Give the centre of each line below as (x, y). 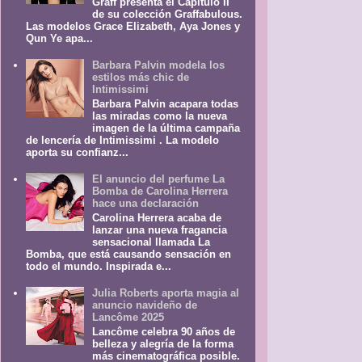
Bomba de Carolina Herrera (160, 192)
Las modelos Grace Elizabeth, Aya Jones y (133, 27)
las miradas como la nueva (160, 116)
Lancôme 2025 (128, 317)
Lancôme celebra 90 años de (164, 331)
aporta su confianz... (78, 153)
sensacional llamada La (152, 242)
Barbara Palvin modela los (159, 65)
